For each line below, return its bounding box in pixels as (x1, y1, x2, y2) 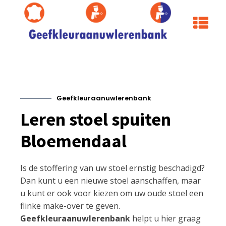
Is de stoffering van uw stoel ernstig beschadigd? (20, 162, 205, 174)
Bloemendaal (20, 129, 127, 152)
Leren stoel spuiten (20, 107, 171, 131)
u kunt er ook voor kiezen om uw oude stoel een (20, 187, 203, 199)
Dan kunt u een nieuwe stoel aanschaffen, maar (20, 175, 201, 186)
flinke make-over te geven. (20, 200, 120, 211)
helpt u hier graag (132, 212, 201, 224)
